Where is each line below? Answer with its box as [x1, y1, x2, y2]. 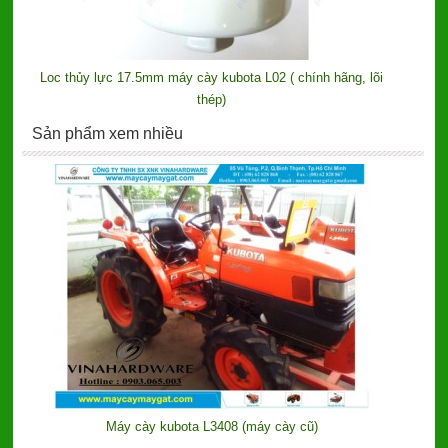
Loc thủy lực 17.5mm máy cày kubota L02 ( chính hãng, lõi [40, 69, 384, 85]
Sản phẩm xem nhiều [31, 124, 183, 142]
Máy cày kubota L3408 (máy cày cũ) [105, 418, 318, 434]
